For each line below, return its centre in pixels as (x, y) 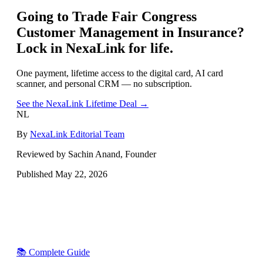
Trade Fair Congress (134, 16)
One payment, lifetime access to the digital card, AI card (120, 73)
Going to (44, 16)
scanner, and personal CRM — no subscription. (104, 83)
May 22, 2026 (81, 174)
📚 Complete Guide (53, 252)
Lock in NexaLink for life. (95, 48)
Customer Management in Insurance (127, 32)
